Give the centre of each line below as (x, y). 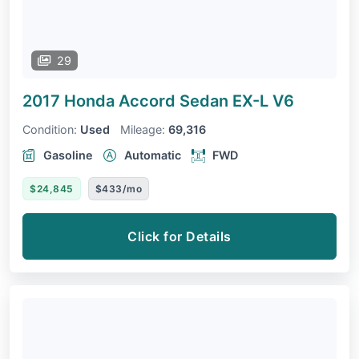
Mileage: (143, 130)
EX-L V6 (263, 101)
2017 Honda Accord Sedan (127, 101)
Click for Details (179, 237)
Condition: (50, 130)
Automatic (153, 155)
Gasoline (68, 155)
